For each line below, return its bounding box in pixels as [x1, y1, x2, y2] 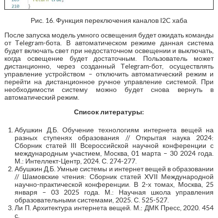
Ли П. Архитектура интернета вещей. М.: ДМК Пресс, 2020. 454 [14, 203, 214, 212]
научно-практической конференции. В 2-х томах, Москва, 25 [14, 180, 214, 188]
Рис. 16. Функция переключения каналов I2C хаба [31, 16, 187, 24]
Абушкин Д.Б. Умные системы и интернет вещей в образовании [14, 164, 214, 173]
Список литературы [74, 108, 142, 116]
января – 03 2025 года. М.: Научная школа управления [14, 188, 214, 196]
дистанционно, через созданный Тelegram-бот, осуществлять [4, 62, 214, 70]
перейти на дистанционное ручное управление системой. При [4, 77, 214, 86]
